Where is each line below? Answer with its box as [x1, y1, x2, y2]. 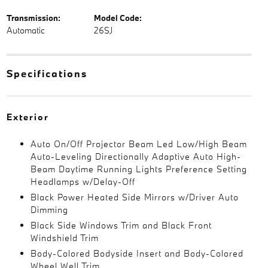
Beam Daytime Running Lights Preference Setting [30, 163, 247, 175]
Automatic [6, 25, 45, 36]
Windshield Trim [30, 232, 99, 243]
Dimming [30, 204, 68, 215]
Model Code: [93, 13, 142, 23]
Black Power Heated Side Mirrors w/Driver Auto [30, 191, 239, 203]
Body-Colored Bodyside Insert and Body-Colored [30, 248, 243, 259]
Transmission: [6, 13, 60, 23]
